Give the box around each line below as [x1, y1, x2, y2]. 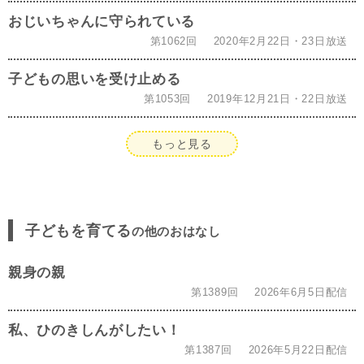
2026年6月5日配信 [254, 286, 348, 299]
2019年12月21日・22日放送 [207, 93, 348, 106]
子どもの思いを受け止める [8, 71, 181, 88]
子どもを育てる [25, 222, 132, 240]
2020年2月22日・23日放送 [213, 35, 348, 48]
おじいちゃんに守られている [8, 13, 196, 30]
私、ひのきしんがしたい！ [8, 322, 181, 339]
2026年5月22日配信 [248, 344, 348, 357]
